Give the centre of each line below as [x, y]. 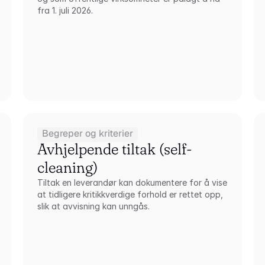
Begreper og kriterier [87, 133]
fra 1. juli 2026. [65, 10]
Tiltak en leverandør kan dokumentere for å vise [132, 182]
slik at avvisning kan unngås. [93, 206]
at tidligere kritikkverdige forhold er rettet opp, [130, 194]
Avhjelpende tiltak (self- [114, 149]
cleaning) [67, 167]
